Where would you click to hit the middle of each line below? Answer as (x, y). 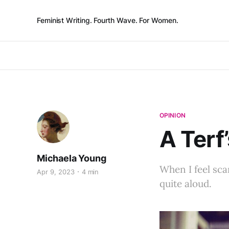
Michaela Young (72, 158)
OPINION (173, 115)
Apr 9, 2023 (56, 172)
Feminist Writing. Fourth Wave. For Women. (108, 20)
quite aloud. (186, 184)
